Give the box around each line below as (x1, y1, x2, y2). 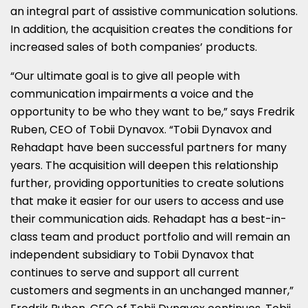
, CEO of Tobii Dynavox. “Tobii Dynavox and (45, 121, 272, 137)
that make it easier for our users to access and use (10, 192, 284, 209)
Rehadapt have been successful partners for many (10, 139, 287, 155)
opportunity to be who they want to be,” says (10, 103, 257, 120)
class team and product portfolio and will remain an (10, 228, 290, 245)
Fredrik (257, 103, 295, 120)
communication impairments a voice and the (10, 85, 254, 102)
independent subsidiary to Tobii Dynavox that (10, 246, 254, 263)
